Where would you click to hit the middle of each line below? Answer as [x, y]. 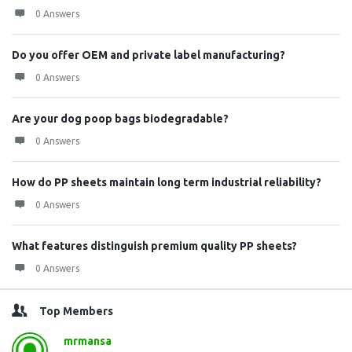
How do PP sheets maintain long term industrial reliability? [167, 182]
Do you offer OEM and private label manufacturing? [148, 55]
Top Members [76, 311]
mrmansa [88, 341]
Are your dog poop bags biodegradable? [120, 119]
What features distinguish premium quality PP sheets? [154, 246]
